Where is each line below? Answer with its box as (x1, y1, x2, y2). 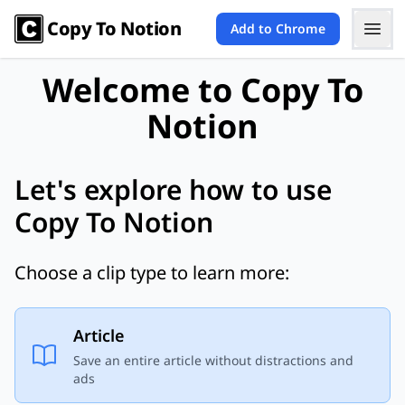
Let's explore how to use (14, 171, 332, 208)
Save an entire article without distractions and (73, 352, 353, 369)
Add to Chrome (231, 20, 325, 37)
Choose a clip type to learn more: (14, 260, 289, 285)
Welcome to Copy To (42, 68, 363, 112)
